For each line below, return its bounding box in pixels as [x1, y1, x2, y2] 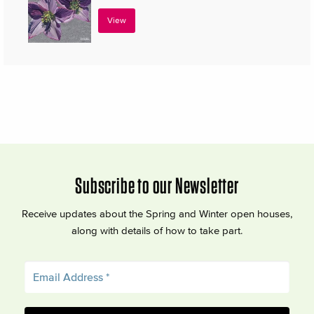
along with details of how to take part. [71, 224, 243, 236]
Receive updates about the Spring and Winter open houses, [22, 207, 292, 219]
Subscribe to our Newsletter [75, 171, 239, 199]
